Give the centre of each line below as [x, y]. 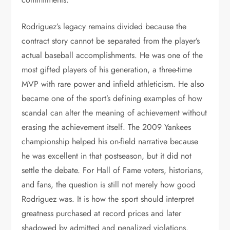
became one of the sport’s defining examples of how [112, 98]
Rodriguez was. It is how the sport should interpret [108, 199]
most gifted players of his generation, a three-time [107, 70]
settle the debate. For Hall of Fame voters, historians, [113, 170]
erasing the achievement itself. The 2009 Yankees [107, 127]
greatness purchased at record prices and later [102, 213]
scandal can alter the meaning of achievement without [114, 113]
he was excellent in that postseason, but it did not [107, 156]
